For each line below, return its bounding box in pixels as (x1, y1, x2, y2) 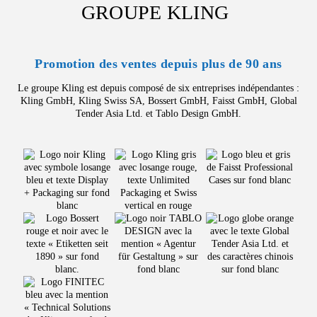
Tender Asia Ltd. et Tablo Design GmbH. (76, 108, 241, 119)
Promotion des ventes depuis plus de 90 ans (35, 57, 282, 71)
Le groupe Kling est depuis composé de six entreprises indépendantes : (18, 83, 299, 93)
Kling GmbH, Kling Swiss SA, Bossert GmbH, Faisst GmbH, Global (20, 96, 297, 106)
